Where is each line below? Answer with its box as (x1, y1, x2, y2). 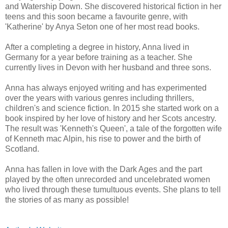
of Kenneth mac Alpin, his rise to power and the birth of (5, 134, 201, 143)
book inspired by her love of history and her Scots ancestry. (5, 113, 216, 123)
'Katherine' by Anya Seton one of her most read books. (5, 22, 199, 31)
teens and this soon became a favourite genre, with (5, 12, 188, 21)
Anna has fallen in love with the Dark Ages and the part (5, 164, 202, 174)
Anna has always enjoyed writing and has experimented (5, 83, 207, 92)
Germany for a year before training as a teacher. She (5, 52, 192, 62)
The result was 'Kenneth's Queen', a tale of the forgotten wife (5, 124, 222, 133)
